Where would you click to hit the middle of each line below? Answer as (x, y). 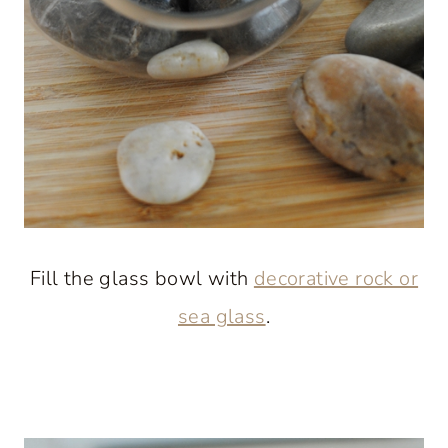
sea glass (221, 316)
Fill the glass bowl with (141, 278)
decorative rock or (336, 278)
